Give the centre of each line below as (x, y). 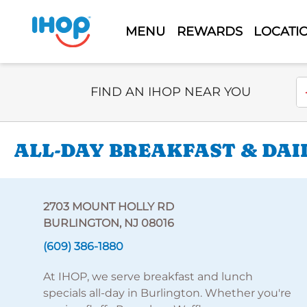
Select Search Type (142, 84)
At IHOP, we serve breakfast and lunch (148, 277)
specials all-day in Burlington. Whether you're (167, 293)
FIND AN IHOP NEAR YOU (171, 92)
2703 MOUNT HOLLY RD (108, 207)
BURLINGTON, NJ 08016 (108, 223)
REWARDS (209, 31)
